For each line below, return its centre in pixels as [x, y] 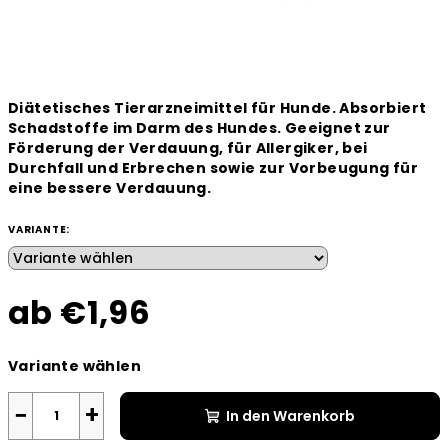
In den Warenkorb [290, 416]
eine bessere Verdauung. [110, 188]
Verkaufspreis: [62, 349]
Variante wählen [74, 366]
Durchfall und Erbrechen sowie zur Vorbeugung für [213, 168]
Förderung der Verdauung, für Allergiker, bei [188, 148]
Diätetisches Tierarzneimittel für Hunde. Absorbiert [217, 108]
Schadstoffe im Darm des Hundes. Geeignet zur [199, 128]
